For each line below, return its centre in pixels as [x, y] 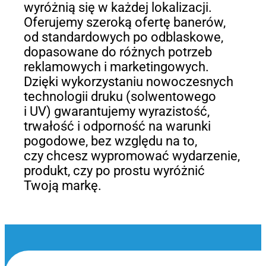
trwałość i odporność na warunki [117, 126]
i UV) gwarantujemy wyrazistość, [116, 111]
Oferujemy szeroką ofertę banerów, [124, 22]
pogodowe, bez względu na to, [110, 141]
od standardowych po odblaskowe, [123, 37]
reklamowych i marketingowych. [116, 66]
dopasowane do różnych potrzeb [118, 52]
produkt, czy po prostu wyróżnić [114, 170]
